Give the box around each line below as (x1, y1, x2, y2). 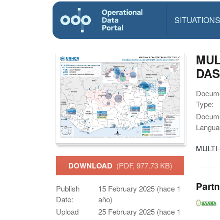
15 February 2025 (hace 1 (98, 183, 181, 194)
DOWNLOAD (68, 160, 116, 171)
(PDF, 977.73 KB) (116, 160, 172, 171)
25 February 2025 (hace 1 (98, 206, 181, 217)
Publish (56, 183, 80, 194)
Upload (56, 206, 79, 217)
